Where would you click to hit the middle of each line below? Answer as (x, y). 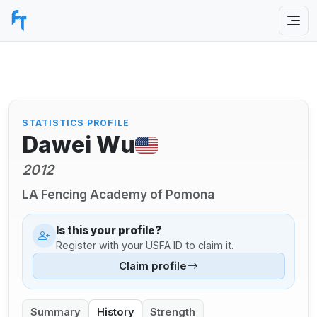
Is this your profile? (109, 231)
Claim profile (153, 266)
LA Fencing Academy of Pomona (119, 194)
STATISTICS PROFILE (76, 122)
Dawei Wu (79, 145)
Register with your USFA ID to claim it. (145, 245)
